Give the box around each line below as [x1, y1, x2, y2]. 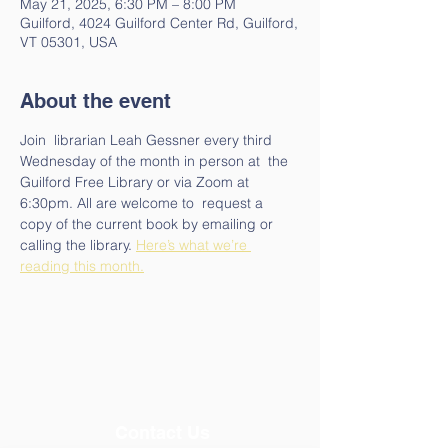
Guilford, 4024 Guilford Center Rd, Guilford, [20, 14, 298, 32]
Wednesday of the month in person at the [20, 152, 292, 170]
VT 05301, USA [20, 33, 117, 51]
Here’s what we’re [136, 236, 251, 254]
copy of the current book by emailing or [20, 215, 277, 233]
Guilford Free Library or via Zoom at [20, 173, 253, 191]
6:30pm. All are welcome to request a [20, 194, 267, 212]
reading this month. [20, 257, 144, 275]
